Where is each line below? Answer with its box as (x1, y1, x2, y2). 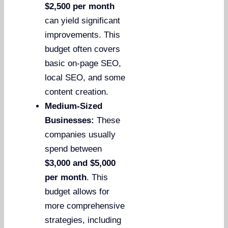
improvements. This (45, 30, 121, 40)
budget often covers (45, 44, 121, 54)
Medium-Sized (45, 101, 103, 111)
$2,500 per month (45, 2, 115, 12)
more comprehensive (45, 201, 125, 211)
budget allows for (45, 187, 110, 197)
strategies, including (45, 215, 122, 225)
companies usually (45, 130, 116, 140)
